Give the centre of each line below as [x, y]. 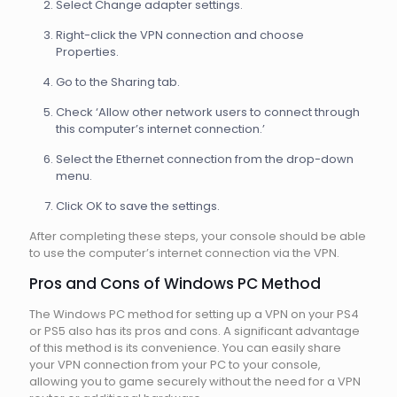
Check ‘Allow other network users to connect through [208, 112]
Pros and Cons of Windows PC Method [175, 284]
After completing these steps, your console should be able [198, 236]
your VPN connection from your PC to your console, [175, 365]
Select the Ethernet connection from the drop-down [205, 159]
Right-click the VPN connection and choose [180, 35]
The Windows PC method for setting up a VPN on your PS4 [194, 314]
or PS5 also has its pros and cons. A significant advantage [195, 331]
